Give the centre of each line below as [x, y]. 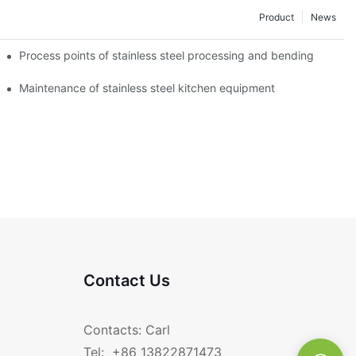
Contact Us [126, 280]
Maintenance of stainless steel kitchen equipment [147, 87]
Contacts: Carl [126, 330]
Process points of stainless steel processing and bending [167, 55]
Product [277, 17]
